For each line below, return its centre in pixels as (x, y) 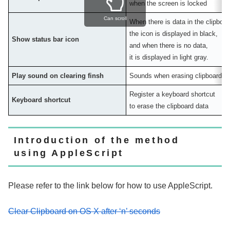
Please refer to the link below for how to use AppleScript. (110, 185)
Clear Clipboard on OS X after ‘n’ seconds (84, 211)
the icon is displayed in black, (174, 33)
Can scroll (115, 18)
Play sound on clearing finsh (58, 75)
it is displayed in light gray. (169, 57)
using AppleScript (69, 153)
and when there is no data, (169, 45)
